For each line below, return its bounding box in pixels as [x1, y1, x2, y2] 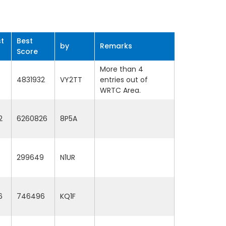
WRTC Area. [100, 85, 141, 95]
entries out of [100, 75, 148, 85]
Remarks [100, 41, 132, 51]
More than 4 [100, 64, 143, 74]
